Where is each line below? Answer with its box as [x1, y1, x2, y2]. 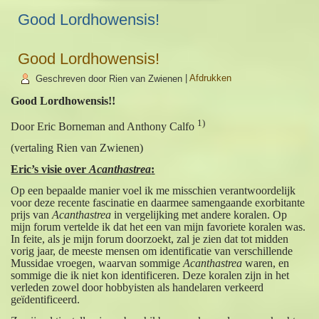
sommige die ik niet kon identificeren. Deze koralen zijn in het [11, 268, 290, 281]
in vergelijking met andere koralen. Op [111, 208, 288, 221]
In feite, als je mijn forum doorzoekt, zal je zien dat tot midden [11, 232, 289, 245]
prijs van [11, 208, 53, 221]
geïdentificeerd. [11, 293, 83, 305]
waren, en [242, 256, 290, 269]
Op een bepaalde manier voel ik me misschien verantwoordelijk [11, 184, 296, 197]
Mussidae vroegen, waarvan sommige [11, 256, 184, 269]
